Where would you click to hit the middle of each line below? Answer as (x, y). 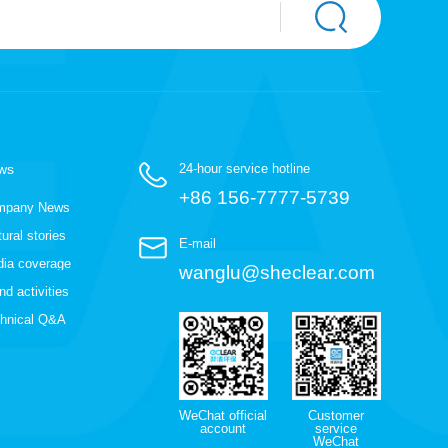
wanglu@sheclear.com (276, 272)
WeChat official (223, 416)
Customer (336, 416)
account (223, 429)
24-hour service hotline (244, 168)
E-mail (197, 243)
